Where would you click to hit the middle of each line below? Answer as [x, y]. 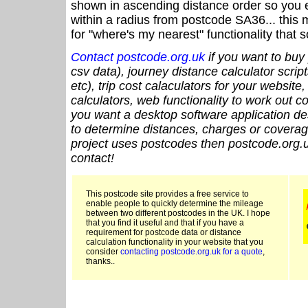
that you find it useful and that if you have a [165, 223]
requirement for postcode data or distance [164, 233]
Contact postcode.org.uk [138, 57]
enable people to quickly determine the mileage [175, 204]
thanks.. [100, 262]
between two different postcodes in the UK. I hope [178, 213]
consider [103, 252]
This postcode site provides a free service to [167, 194]
